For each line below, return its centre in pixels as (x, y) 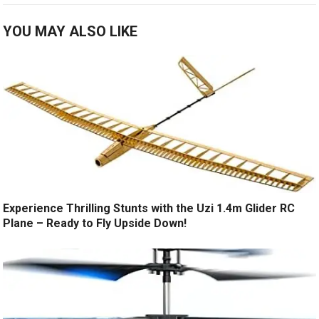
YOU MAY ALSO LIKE (70, 31)
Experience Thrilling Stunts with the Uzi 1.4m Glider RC (149, 208)
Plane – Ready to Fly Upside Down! (95, 223)
